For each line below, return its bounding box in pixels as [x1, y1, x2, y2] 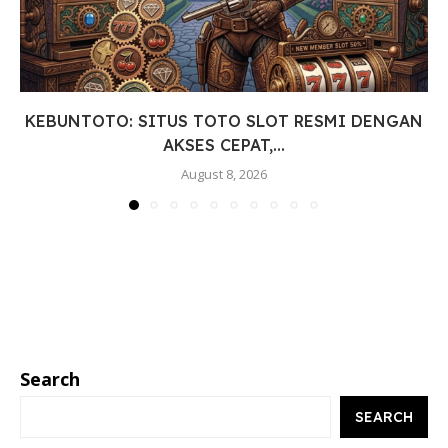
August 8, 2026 [181, 165, 267, 184]
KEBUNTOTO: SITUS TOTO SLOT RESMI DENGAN [25, 111, 423, 132]
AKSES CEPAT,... [163, 135, 285, 156]
